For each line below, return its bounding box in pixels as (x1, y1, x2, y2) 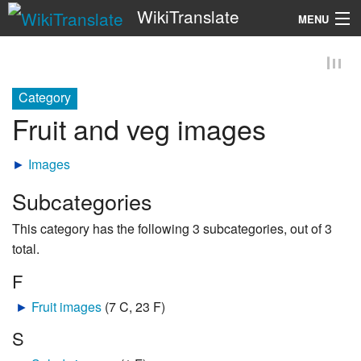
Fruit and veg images (12, 110, 266, 150)
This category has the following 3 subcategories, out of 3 (12, 219, 332, 239)
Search (156, 58, 187, 73)
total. (12, 239, 39, 259)
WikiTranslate (136, 4, 239, 28)
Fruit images (31, 297, 102, 317)
